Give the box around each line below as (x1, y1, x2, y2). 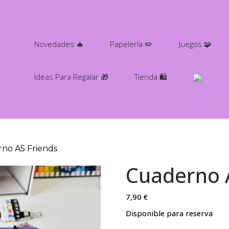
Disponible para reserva (126, 208, 213, 218)
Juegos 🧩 (179, 39, 212, 49)
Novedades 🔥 (34, 39, 84, 49)
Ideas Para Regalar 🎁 (34, 72, 108, 82)
